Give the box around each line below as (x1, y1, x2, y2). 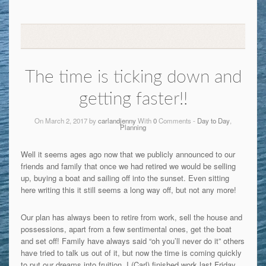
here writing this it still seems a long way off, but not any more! (20, 183, 236, 195)
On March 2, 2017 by (34, 115, 98, 125)
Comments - (157, 115, 197, 125)
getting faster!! (78, 90, 188, 108)
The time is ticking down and (24, 68, 242, 86)
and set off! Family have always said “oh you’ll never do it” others (20, 235, 245, 246)
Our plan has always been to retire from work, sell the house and (20, 211, 242, 223)
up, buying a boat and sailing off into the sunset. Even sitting (20, 172, 229, 183)
